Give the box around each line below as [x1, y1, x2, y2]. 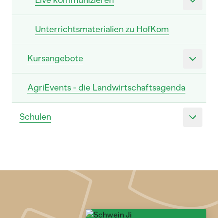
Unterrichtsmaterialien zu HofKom [35, 24, 169, 35]
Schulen [19, 111, 51, 122]
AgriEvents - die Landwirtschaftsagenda [27, 82, 185, 93]
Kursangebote [27, 53, 83, 64]
